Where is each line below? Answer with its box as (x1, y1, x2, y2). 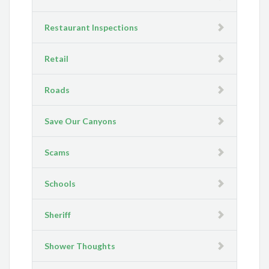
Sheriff (44, 210, 71, 220)
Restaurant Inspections (44, 22, 139, 33)
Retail (44, 53, 69, 64)
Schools (44, 178, 76, 189)
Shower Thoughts (44, 241, 116, 252)
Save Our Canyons (44, 116, 117, 127)
